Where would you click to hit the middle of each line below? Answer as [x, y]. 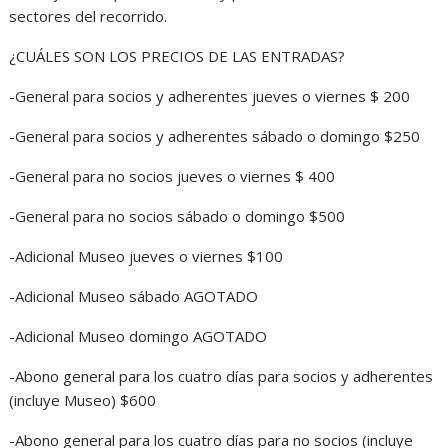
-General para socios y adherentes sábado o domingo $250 [215, 136]
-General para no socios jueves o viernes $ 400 [172, 176]
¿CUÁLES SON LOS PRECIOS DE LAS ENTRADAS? [177, 56]
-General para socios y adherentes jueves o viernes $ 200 [210, 96]
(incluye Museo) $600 [83, 400]
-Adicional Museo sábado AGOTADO [134, 296]
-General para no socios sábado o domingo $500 [177, 216]
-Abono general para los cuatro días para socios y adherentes [221, 376]
